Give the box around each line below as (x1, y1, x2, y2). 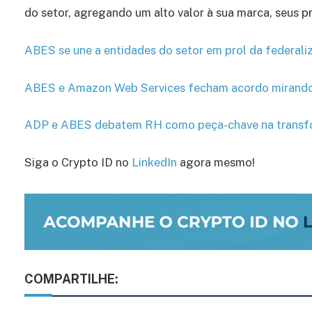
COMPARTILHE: (24, 271, 118, 286)
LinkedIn (132, 155, 177, 169)
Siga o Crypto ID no (24, 155, 132, 169)
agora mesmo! (177, 155, 258, 169)
